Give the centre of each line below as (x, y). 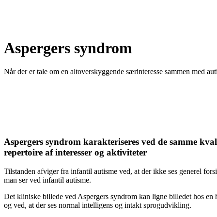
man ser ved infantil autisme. (47, 180)
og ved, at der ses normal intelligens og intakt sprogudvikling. (98, 205)
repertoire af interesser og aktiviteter (75, 153)
